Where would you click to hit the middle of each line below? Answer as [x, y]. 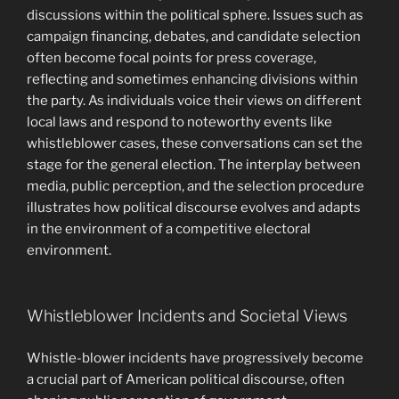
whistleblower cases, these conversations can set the [195, 143]
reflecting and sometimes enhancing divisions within [192, 79]
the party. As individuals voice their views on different [194, 100]
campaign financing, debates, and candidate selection [194, 36]
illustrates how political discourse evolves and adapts [194, 207]
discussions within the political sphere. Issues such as [195, 15]
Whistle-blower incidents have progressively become [195, 358]
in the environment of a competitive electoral [169, 228]
